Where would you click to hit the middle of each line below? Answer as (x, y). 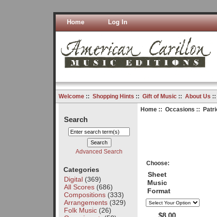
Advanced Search (99, 151)
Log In (117, 22)
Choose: (158, 163)
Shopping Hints (113, 96)
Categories (81, 169)
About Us (198, 96)
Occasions (180, 109)
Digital (73, 179)
